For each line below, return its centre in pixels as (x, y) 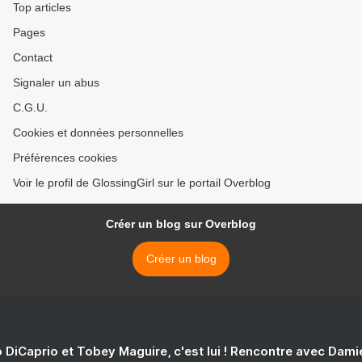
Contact (33, 58)
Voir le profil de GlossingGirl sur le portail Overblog (142, 183)
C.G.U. (30, 108)
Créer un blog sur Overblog (181, 224)
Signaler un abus (56, 83)
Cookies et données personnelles (98, 133)
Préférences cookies (65, 158)
